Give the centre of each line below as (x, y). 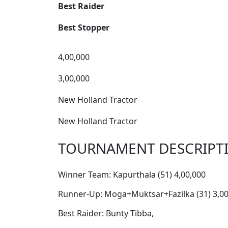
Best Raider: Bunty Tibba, (106, 213)
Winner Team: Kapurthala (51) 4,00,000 (132, 175)
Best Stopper (84, 28)
